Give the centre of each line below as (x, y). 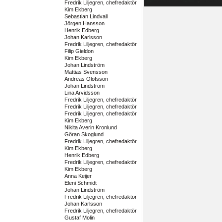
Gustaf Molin (79, 218)
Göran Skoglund (84, 134)
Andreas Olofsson (86, 79)
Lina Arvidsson (82, 93)
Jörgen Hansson (84, 23)
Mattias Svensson (86, 72)
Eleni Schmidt (80, 183)
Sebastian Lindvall (86, 16)
